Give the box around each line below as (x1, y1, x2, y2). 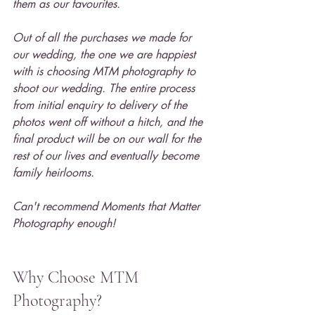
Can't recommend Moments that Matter (13, 199, 203, 214)
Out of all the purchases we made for (13, 30, 195, 45)
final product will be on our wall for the (13, 131, 205, 146)
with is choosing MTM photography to (13, 64, 199, 79)
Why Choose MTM (13, 267, 143, 288)
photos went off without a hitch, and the (13, 115, 206, 129)
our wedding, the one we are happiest (13, 47, 199, 62)
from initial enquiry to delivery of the (13, 98, 191, 112)
